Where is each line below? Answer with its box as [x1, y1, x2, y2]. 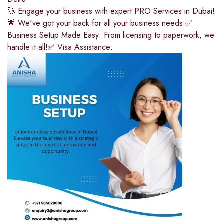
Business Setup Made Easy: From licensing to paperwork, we [7, 29, 214, 41]
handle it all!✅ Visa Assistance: [7, 41, 113, 53]
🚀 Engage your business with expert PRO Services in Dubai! [7, 5, 215, 17]
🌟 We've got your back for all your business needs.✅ [7, 17, 192, 29]
